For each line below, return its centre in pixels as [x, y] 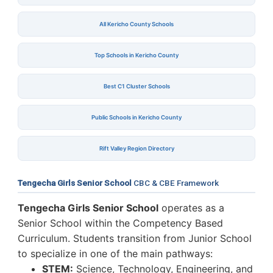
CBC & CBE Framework [175, 183]
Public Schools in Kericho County [136, 117]
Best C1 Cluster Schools [136, 86]
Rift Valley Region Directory [136, 148]
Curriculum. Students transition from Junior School [135, 238]
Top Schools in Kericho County [136, 55]
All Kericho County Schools [136, 24]
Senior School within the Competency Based [120, 223]
